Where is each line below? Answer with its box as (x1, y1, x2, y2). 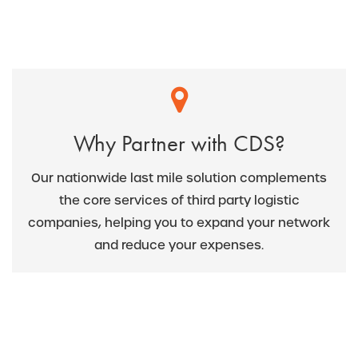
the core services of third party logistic (58, 191, 300, 209)
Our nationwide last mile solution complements (31, 169, 327, 187)
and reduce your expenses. (94, 236, 264, 254)
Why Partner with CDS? (73, 128, 285, 158)
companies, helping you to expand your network (28, 213, 330, 232)
